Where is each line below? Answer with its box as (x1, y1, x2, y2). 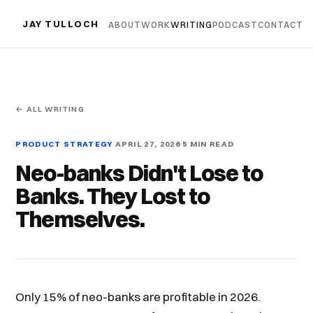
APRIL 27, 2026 (115, 139, 180, 149)
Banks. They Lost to (15, 182, 210, 210)
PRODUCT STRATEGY (15, 139, 113, 149)
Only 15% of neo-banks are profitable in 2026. (15, 289, 261, 304)
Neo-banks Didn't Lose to (15, 159, 263, 187)
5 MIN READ (182, 139, 235, 149)
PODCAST (212, 20, 259, 30)
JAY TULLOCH (22, 18, 99, 29)
